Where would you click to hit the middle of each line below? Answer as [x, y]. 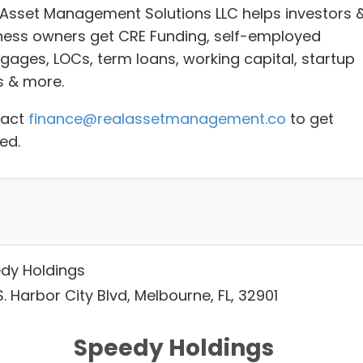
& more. [36, 82]
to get [312, 119]
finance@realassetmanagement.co [157, 119]
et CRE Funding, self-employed [210, 36]
